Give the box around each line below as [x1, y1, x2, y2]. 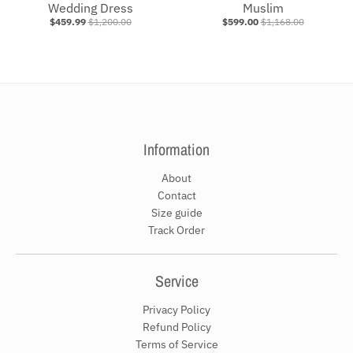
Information [143, 138, 210, 160]
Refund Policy [142, 319, 211, 334]
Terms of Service [135, 336, 218, 351]
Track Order [148, 222, 205, 237]
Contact [157, 188, 196, 203]
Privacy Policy [143, 302, 210, 317]
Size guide [150, 205, 203, 220]
